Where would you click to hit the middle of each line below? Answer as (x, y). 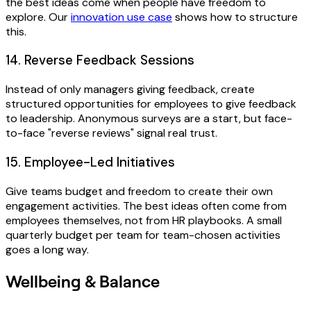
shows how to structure (235, 17)
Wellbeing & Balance (83, 280)
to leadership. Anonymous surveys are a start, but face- (149, 119)
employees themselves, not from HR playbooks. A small (144, 220)
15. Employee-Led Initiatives (90, 162)
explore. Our (38, 17)
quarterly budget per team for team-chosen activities (143, 235)
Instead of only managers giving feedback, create (130, 90)
